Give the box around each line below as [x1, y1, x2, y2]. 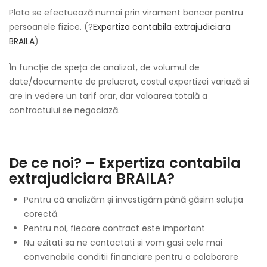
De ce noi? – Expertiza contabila [9, 153, 241, 173]
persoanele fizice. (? [9, 21, 93, 33]
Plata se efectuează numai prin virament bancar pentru [9, 7, 243, 18]
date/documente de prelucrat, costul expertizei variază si [9, 76, 249, 88]
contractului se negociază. [9, 104, 120, 116]
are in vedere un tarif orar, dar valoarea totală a [9, 90, 207, 102]
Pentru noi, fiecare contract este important [24, 222, 205, 234]
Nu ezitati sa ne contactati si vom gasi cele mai [24, 237, 222, 249]
